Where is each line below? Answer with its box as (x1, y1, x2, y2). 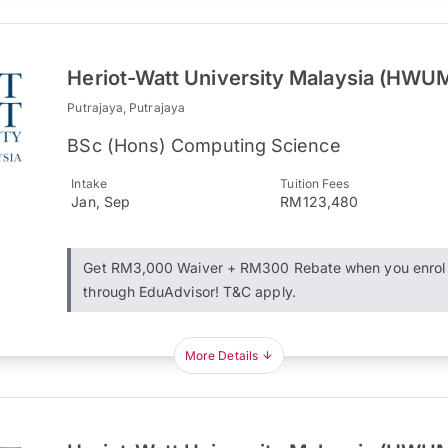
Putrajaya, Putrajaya (67, 100, 185, 115)
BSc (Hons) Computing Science (67, 135, 341, 156)
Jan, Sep (71, 193, 130, 210)
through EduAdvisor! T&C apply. (83, 283, 296, 300)
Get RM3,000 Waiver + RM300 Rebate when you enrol (83, 259, 446, 276)
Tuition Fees (280, 176, 350, 191)
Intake (71, 176, 107, 191)
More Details (184, 348, 258, 363)
